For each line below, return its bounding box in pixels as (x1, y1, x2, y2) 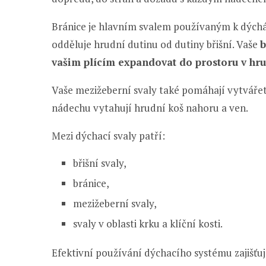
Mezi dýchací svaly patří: (52, 129, 165, 142)
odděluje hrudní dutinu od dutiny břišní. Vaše (52, 37, 260, 51)
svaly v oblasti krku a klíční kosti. (73, 217, 223, 230)
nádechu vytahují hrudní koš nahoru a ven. (52, 101, 248, 115)
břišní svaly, (73, 156, 126, 170)
